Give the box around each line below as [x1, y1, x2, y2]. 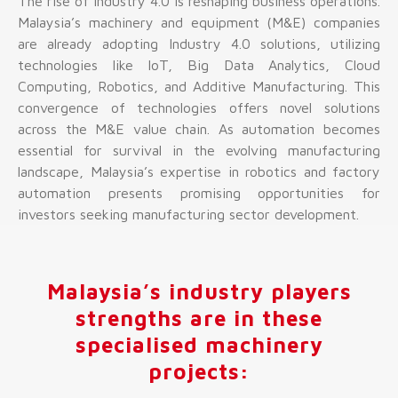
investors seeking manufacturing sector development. [18, 205, 359, 222]
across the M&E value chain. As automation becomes [18, 120, 380, 137]
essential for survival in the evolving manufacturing [18, 141, 380, 158]
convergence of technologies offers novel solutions [18, 99, 380, 115]
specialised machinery [75, 331, 323, 357]
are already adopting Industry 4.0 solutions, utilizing [18, 35, 380, 52]
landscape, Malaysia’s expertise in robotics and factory [18, 163, 380, 179]
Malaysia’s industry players [46, 278, 352, 304]
